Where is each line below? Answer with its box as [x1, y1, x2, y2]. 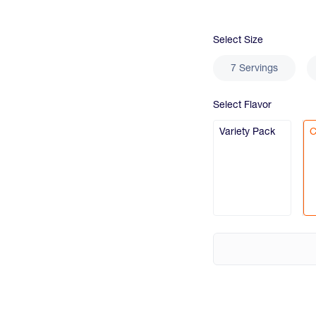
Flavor [244, 98, 272, 111]
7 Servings [231, 61, 279, 74]
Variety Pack [219, 125, 276, 138]
